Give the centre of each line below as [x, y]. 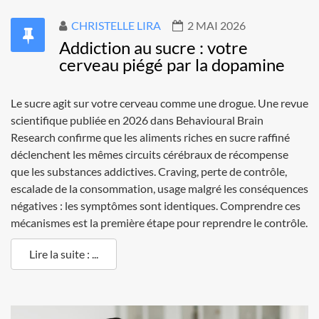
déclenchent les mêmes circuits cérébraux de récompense [150, 155]
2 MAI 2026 [216, 26]
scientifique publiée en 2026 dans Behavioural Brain [137, 120]
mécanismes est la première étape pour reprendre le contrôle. [159, 223]
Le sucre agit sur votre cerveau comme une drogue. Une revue [159, 103]
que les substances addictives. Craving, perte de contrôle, [149, 172]
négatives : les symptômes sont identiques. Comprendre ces [156, 206]
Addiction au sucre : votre [153, 48]
